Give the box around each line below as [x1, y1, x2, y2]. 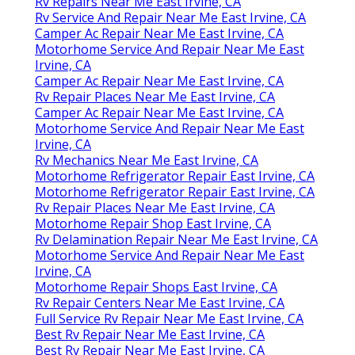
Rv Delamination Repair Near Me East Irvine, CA [35, 231, 318, 249]
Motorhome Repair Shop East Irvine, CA [35, 215, 271, 233]
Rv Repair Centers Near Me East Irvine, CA [35, 294, 284, 312]
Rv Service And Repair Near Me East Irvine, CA [35, 9, 306, 27]
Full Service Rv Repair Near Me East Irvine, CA [35, 310, 303, 328]
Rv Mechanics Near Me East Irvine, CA [35, 151, 258, 170]
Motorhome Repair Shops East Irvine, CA [35, 278, 277, 296]
